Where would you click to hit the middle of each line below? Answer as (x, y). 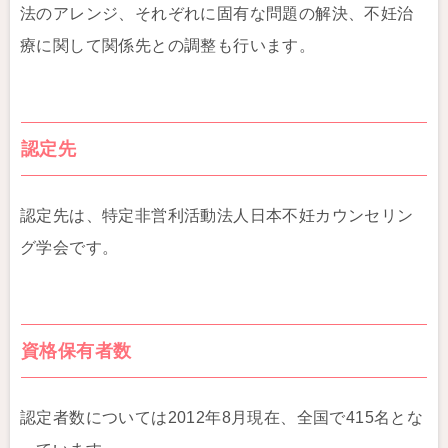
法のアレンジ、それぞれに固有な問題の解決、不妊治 (217, 13)
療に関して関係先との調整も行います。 (168, 45)
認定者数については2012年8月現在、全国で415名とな (222, 417)
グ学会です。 (69, 247)
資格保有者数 (76, 351)
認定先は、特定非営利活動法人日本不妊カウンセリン (217, 215)
